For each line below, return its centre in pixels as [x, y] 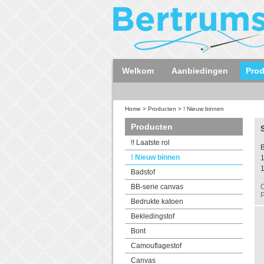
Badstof [143, 172]
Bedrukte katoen [157, 202]
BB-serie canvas [157, 187]
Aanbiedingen [200, 71]
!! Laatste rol [150, 143]
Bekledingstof [153, 216]
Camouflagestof [156, 246]
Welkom [138, 71]
